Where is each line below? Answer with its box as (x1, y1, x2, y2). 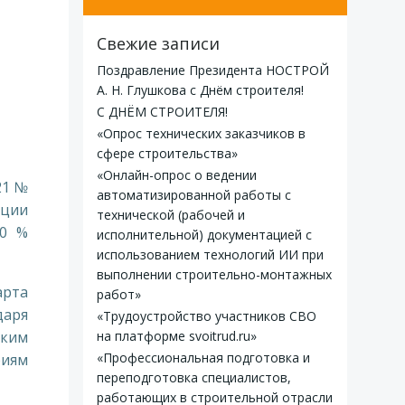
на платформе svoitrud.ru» (97, 327, 257, 344)
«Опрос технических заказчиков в (97, 125, 306, 142)
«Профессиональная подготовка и (97, 349, 310, 366)
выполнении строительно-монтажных (97, 266, 332, 283)
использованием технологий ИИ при (97, 246, 324, 263)
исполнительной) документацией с (97, 226, 312, 243)
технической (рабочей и (97, 206, 245, 223)
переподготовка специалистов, (97, 369, 291, 386)
